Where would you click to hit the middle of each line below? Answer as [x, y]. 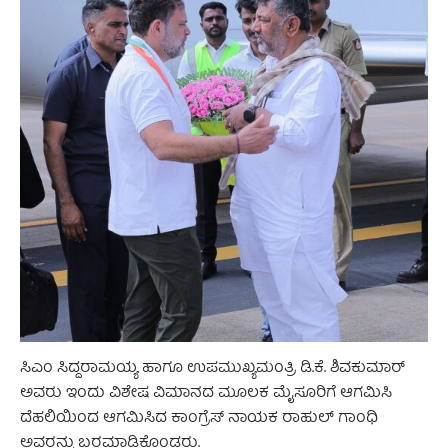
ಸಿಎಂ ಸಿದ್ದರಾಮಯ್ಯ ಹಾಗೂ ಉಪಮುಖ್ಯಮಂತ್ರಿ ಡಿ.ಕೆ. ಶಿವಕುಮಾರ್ [212, 369]
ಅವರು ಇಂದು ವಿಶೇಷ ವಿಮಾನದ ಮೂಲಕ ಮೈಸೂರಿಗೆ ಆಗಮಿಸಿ [206, 394]
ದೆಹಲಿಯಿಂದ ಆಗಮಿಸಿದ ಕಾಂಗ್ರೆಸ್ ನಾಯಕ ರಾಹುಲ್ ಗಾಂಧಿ [199, 419]
